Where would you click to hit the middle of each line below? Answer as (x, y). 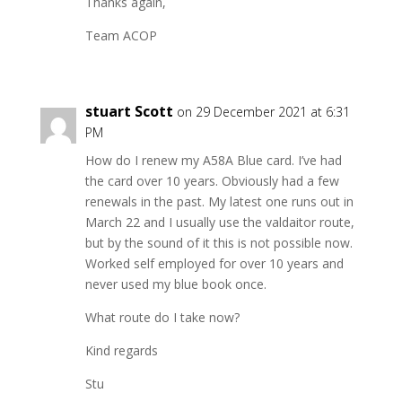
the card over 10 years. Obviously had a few (212, 181)
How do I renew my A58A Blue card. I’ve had (213, 160)
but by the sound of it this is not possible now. (218, 243)
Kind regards (121, 350)
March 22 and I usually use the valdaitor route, (219, 222)
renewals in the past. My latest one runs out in (219, 201)
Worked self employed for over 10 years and (214, 263)
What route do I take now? (162, 317)
